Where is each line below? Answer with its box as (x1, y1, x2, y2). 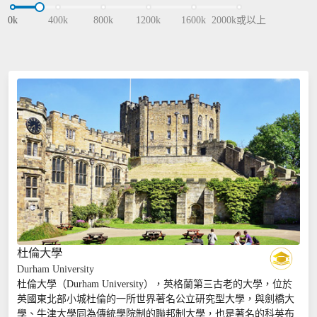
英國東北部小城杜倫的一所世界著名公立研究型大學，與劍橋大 (16, 294, 294, 305)
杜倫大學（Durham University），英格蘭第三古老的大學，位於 (16, 279, 292, 290)
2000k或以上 (212, 14, 267, 25)
